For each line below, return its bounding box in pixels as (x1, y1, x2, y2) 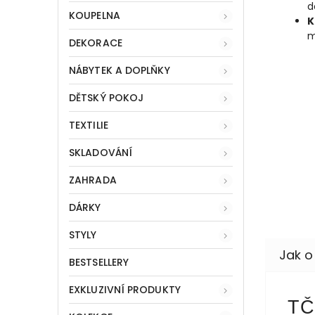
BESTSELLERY (69, 255, 129, 269)
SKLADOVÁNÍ (69, 145, 132, 160)
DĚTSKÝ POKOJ (69, 90, 144, 105)
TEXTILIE (69, 117, 108, 132)
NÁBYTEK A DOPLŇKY (69, 63, 170, 77)
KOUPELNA (69, 8, 120, 22)
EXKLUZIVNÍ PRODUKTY (69, 282, 181, 297)
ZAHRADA (69, 172, 117, 187)
